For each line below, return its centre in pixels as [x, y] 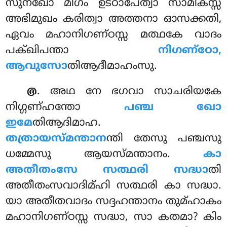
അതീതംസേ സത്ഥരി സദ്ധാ [107, 170]
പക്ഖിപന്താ [82, 50]
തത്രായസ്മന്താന [56, 139]
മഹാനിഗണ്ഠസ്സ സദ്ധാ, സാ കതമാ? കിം [113, 217]
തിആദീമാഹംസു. [112, 66]
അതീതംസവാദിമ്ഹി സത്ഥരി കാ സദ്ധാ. [113, 186]
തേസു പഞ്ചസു [178, 139]
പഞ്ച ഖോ [173, 107]
